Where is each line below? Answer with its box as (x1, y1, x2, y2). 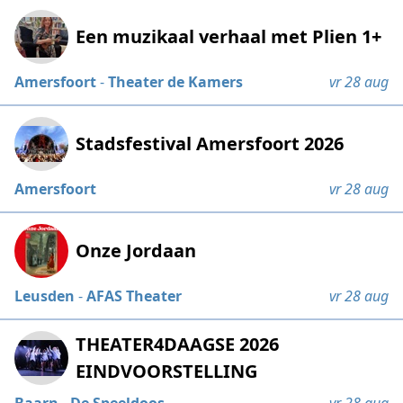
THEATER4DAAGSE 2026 (76, 332, 280, 357)
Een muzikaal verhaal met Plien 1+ (76, 24, 382, 49)
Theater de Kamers (108, 72, 244, 93)
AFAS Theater (86, 286, 183, 307)
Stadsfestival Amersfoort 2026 (76, 131, 345, 157)
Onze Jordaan (76, 238, 197, 264)
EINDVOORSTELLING (76, 359, 258, 384)
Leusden (14, 286, 76, 307)
